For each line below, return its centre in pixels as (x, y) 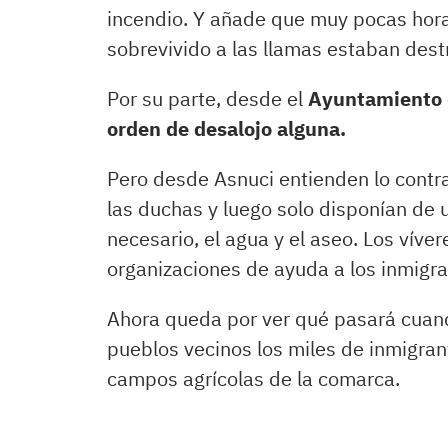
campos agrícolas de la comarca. (253, 378)
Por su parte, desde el (207, 98)
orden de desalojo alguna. (226, 128)
